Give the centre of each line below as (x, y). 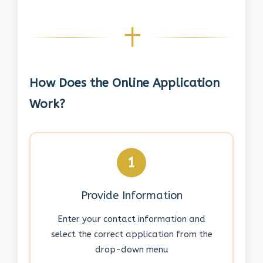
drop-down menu (131, 250)
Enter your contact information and (131, 219)
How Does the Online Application (124, 83)
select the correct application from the (131, 235)
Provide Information (131, 196)
